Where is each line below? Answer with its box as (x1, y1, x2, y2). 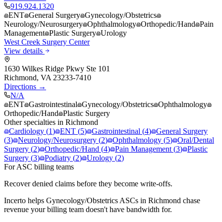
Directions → (4, 82, 46, 91)
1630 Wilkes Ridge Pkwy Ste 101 (4, 64, 110, 73)
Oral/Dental (177, 135, 214, 144)
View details (4, 46, 45, 55)
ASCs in (118, 196, 148, 205)
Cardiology (9, 126, 44, 135)
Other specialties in (4, 117, 65, 126)
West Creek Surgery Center (4, 37, 90, 46)
